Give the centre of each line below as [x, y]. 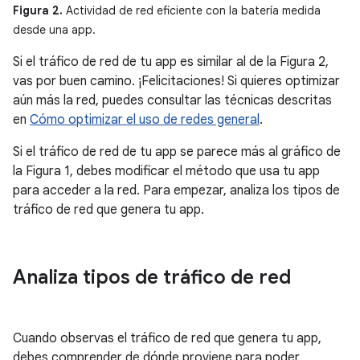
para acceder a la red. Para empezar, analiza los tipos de [176, 191]
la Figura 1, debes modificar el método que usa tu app [166, 172]
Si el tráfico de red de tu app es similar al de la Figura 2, [171, 62]
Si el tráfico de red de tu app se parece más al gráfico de [177, 152]
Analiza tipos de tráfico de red [152, 278]
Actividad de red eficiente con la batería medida [192, 11]
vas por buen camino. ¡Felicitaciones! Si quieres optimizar [176, 82]
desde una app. [54, 30]
